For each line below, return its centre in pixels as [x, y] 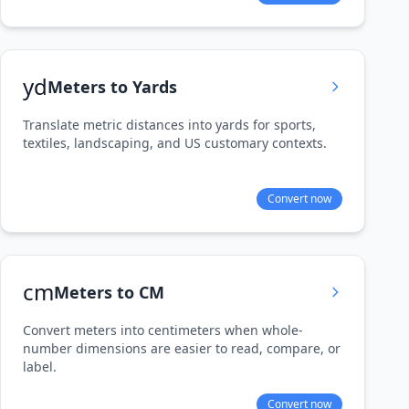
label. [40, 367]
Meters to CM [109, 292]
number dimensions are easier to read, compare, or [182, 348]
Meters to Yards [112, 87]
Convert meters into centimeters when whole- [163, 330]
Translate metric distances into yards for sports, [169, 125]
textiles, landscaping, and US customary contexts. [175, 143]
